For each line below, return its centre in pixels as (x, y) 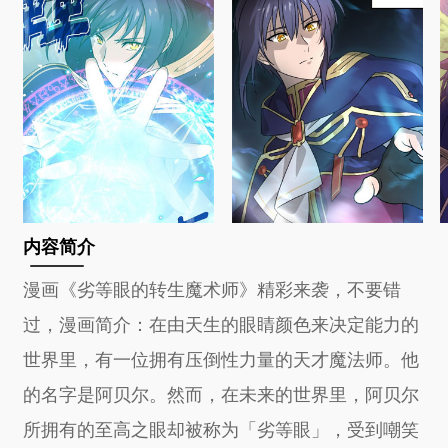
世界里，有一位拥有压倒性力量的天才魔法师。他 (221, 357)
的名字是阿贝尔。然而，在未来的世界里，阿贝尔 (221, 392)
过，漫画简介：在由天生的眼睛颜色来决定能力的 (221, 322)
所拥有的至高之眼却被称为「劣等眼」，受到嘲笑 (221, 427)
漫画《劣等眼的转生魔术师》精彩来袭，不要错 (212, 287)
